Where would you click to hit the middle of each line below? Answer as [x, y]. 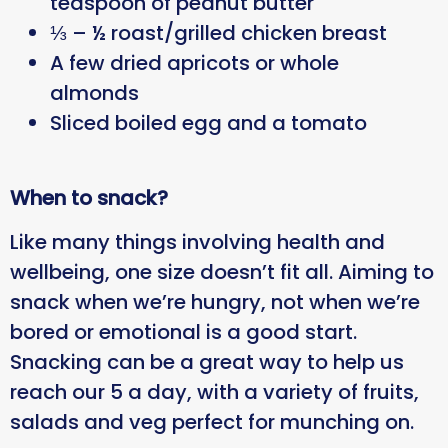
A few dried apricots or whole [194, 63]
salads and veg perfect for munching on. [213, 422]
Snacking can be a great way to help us [207, 362]
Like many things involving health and [197, 242]
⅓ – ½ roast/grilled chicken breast [222, 33]
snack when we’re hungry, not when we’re [215, 302]
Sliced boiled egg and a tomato [212, 123]
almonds [98, 93]
